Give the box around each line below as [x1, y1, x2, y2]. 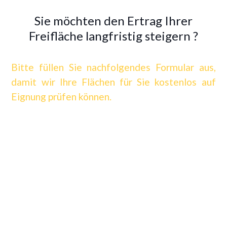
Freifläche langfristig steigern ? [29, 28, 198, 43]
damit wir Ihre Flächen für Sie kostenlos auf [11, 76, 216, 88]
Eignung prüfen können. [11, 91, 112, 102]
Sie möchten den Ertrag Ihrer [34, 13, 193, 28]
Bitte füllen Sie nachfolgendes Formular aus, [11, 61, 216, 73]
